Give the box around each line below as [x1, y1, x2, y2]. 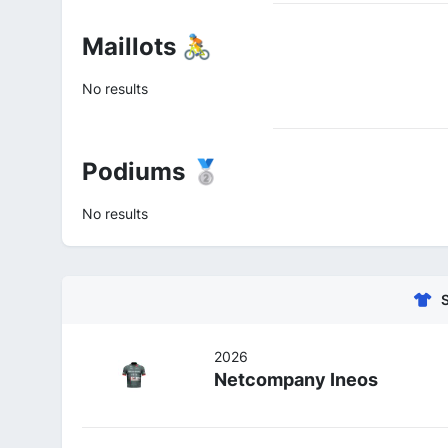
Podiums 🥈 [82, 156, 221, 186]
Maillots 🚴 [82, 31, 212, 61]
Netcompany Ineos [213, 368, 378, 390]
